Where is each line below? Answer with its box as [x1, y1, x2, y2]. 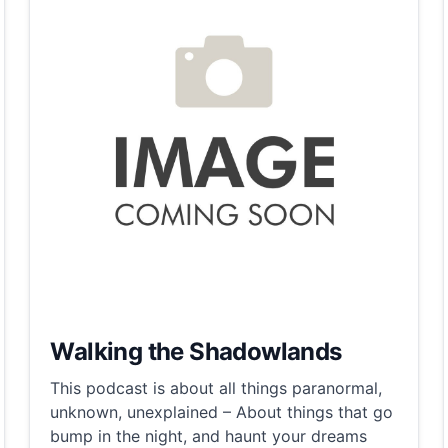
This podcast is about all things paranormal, [50, 378, 383, 399]
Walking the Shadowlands [50, 337, 342, 367]
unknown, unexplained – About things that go [50, 402, 394, 423]
